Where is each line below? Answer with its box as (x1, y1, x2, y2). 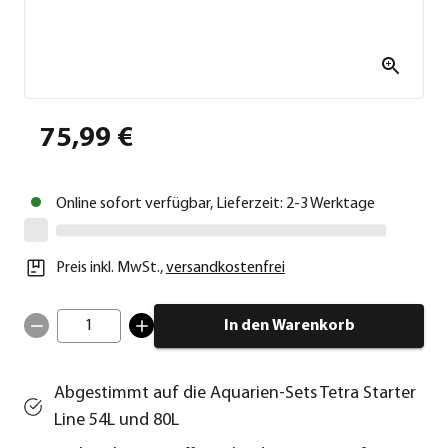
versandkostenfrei (166, 259, 285, 276)
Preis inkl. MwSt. (56, 259, 160, 276)
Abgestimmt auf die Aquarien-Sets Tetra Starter (54, 383, 417, 403)
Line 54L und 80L (54, 410, 180, 430)
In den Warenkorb (223, 317, 355, 334)
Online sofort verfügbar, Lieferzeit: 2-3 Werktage (56, 195, 375, 212)
